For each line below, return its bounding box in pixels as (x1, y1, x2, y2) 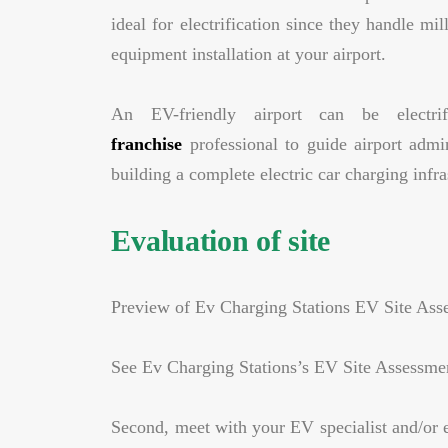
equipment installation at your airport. (111, 44, 387, 64)
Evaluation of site (111, 224, 331, 257)
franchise (111, 134, 183, 154)
